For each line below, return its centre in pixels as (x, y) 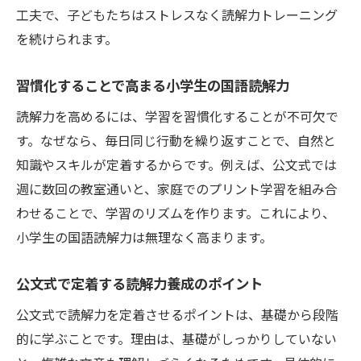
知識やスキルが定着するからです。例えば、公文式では (176, 165)
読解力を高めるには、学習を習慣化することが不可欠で (177, 116)
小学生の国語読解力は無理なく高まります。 (144, 237)
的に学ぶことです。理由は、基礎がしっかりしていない (176, 339)
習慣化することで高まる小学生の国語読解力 (153, 85)
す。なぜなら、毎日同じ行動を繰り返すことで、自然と (176, 141)
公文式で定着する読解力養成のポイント (139, 284)
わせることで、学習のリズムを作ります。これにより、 (176, 213)
